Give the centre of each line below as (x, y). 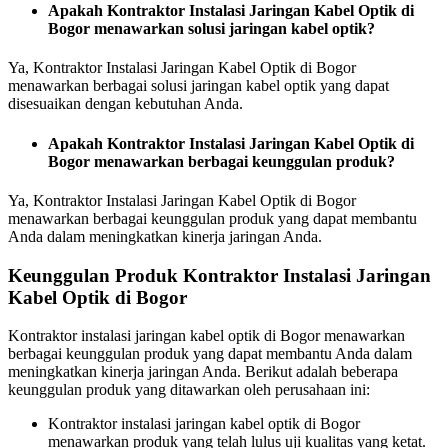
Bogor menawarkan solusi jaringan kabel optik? (211, 28)
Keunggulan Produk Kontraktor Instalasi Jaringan (219, 275)
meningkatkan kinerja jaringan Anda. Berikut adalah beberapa (203, 372)
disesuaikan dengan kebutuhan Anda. (125, 104)
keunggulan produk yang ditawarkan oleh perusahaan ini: (189, 390)
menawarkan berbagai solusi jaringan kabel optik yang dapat (198, 86)
